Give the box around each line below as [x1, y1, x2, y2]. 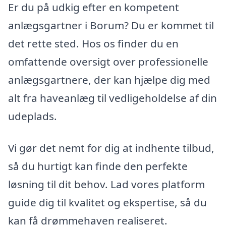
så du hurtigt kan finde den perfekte [8, 159, 188, 174]
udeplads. [8, 108, 57, 123]
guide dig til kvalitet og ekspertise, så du [8, 195, 207, 210]
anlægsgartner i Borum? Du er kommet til [8, 18, 214, 32]
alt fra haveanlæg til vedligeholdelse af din [8, 90, 217, 105]
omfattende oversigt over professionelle [8, 54, 208, 69]
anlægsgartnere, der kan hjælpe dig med [8, 72, 210, 87]
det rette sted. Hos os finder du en [8, 36, 179, 50]
